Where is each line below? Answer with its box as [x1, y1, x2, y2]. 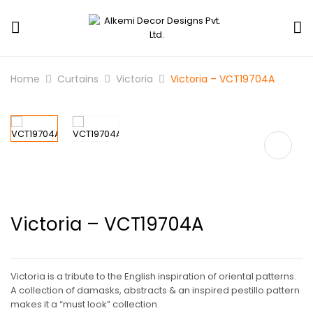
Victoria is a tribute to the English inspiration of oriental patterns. [10, 270, 296, 283]
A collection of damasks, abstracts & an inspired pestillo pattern [10, 284, 300, 297]
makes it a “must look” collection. [10, 298, 159, 311]
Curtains [57, 72, 99, 86]
